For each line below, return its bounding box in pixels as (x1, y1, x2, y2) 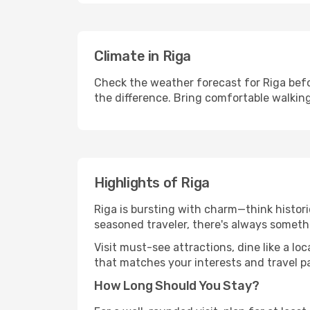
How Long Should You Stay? (94, 278, 259, 293)
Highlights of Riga (94, 174, 210, 191)
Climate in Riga (94, 48, 191, 64)
